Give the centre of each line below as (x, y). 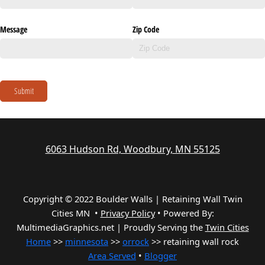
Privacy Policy (127, 213)
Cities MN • (76, 213)
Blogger (161, 256)
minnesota (87, 242)
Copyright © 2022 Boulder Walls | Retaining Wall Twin (132, 199)
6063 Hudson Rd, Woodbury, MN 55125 (132, 149)
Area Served (112, 256)
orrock (136, 242)
